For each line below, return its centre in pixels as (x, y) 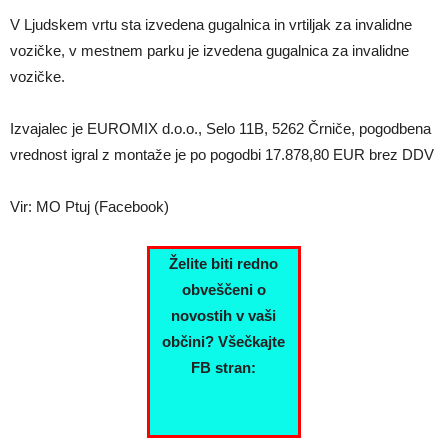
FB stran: (224, 367)
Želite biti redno (224, 263)
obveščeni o (223, 289)
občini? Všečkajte (224, 341)
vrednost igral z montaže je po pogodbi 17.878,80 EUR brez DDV (222, 154)
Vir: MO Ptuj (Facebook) (89, 206)
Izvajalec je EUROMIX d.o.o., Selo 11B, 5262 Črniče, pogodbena (220, 128)
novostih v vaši (224, 315)
